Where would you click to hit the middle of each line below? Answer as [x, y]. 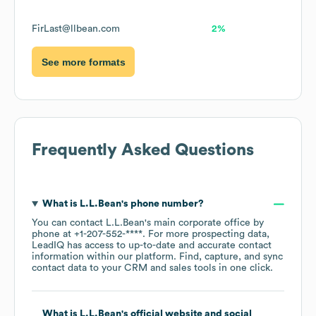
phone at [53, 235]
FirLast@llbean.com [76, 29]
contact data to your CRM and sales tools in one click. [152, 268]
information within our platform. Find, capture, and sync [157, 257]
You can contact [69, 223]
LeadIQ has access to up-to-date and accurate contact [152, 246]
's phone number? [162, 204]
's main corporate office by [204, 223]
